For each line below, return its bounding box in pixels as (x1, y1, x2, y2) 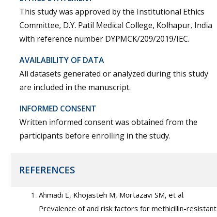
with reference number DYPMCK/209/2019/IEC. (19, 33, 189, 44)
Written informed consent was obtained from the (19, 117, 198, 127)
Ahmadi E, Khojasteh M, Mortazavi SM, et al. (39, 190, 185, 200)
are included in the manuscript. (19, 82, 131, 93)
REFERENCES (19, 164, 75, 176)
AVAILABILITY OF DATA (19, 55, 104, 65)
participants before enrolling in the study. (19, 130, 170, 141)
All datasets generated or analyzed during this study (19, 68, 208, 79)
